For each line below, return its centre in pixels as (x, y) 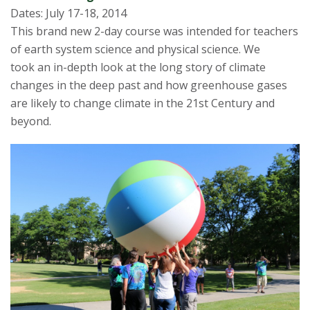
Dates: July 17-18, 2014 (69, 13)
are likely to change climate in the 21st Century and (143, 103)
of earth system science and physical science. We (135, 49)
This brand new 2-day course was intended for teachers (154, 31)
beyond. (31, 121)
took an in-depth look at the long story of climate (138, 67)
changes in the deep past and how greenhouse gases (149, 85)
